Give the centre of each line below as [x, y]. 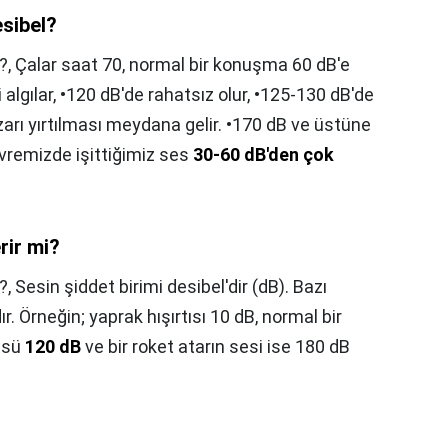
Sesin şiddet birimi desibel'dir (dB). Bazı [171, 286]
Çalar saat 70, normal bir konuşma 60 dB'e [182, 64]
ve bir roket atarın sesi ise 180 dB [215, 346]
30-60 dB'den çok [263, 154]
